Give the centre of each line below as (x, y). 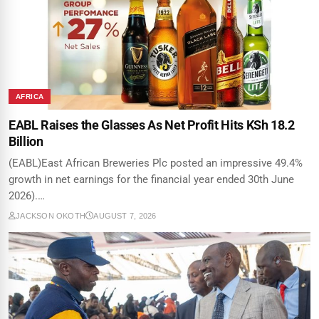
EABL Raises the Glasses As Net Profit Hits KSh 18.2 (152, 125)
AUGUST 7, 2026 (125, 216)
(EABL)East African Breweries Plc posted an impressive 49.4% (156, 163)
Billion (26, 142)
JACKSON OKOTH (51, 216)
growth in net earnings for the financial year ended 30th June (151, 180)
